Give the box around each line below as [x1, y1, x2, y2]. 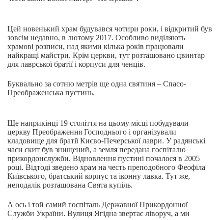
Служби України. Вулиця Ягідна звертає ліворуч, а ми [7, 209, 190, 218]
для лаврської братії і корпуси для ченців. [7, 60, 145, 68]
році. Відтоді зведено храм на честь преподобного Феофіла [7, 163, 205, 171]
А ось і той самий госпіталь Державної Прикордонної [7, 200, 188, 209]
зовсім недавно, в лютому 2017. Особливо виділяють [7, 33, 185, 42]
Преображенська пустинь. [7, 88, 95, 97]
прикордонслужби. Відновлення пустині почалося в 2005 [7, 154, 200, 163]
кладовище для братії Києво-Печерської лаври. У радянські [7, 137, 205, 145]
